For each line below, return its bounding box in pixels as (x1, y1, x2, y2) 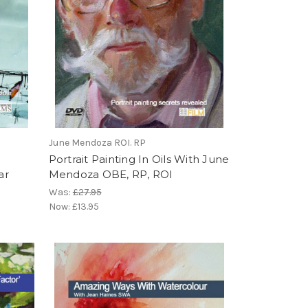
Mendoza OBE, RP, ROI (48, 167, 173, 181)
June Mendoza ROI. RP (48, 136, 146, 148)
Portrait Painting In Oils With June (48, 152, 230, 166)
